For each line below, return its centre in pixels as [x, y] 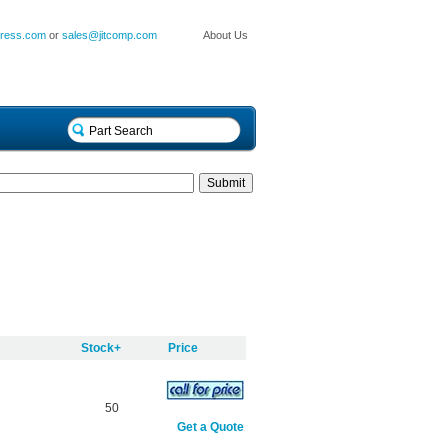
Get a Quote [210, 427]
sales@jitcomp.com [110, 34]
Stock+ [100, 348]
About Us [226, 34]
